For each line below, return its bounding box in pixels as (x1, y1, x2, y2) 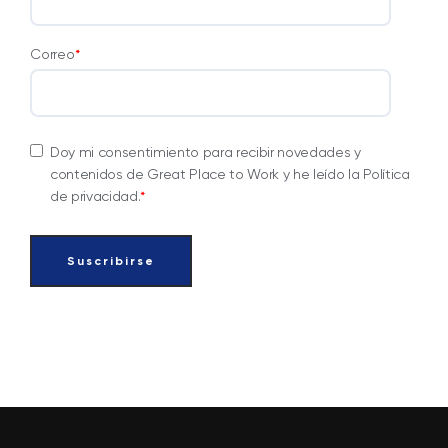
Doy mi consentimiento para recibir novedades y (50, 143, 361, 160)
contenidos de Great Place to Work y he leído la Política (50, 165, 410, 182)
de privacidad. (50, 187, 141, 204)
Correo (30, 45, 75, 62)
